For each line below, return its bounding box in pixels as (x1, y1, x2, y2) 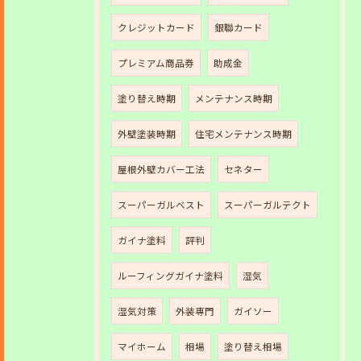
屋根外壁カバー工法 (118, 163, 205, 176)
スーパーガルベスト (118, 198, 205, 212)
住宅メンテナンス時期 (195, 127, 292, 141)
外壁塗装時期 (118, 127, 176, 141)
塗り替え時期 (118, 92, 176, 106)
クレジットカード (118, 21, 195, 35)
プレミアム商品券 (118, 56, 194, 70)
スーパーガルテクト (224, 198, 311, 212)
